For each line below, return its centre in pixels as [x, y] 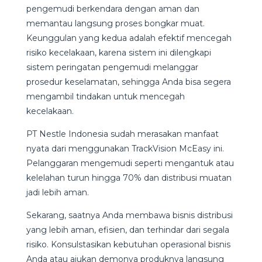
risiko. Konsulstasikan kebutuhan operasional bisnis [128, 245]
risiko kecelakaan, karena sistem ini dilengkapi [118, 53]
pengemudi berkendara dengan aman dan [113, 9]
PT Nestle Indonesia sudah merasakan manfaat [122, 134]
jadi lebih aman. [60, 193]
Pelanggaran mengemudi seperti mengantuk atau [130, 163]
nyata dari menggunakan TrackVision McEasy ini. [125, 149]
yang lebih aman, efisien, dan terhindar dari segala [127, 230]
